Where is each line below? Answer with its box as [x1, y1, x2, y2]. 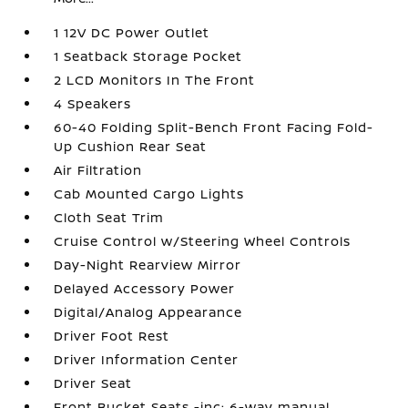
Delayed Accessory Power [54, 280, 236, 297]
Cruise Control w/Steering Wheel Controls [54, 232, 352, 250]
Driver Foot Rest [54, 327, 170, 344]
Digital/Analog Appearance [54, 303, 243, 321]
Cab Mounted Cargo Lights [54, 185, 245, 202]
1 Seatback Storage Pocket [54, 47, 243, 65]
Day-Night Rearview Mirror [54, 256, 242, 273]
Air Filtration [54, 161, 143, 178]
